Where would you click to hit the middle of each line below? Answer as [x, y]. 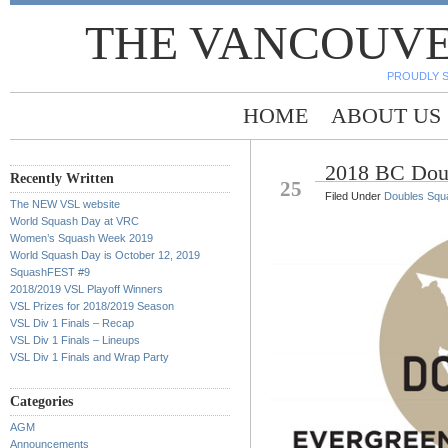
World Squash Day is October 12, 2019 [105, 255]
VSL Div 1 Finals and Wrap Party [89, 357]
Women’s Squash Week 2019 [81, 238]
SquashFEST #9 [50, 272]
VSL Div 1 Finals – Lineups [75, 340]
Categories [41, 401]
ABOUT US [386, 115]
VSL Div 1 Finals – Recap [72, 323]
